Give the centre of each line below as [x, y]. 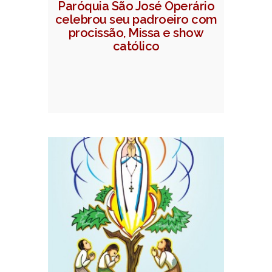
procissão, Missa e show [136, 33]
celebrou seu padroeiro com [136, 20]
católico [136, 46]
